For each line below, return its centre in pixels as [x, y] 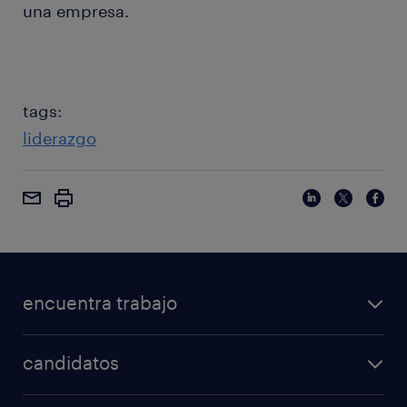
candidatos [71, 363]
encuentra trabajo [100, 303]
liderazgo [60, 139]
